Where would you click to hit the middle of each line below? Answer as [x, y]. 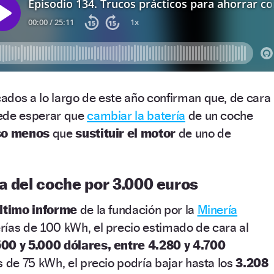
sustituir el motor [125, 133]
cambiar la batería [136, 115]
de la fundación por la [137, 209]
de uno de [205, 133]
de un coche [219, 115]
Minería [217, 209]
